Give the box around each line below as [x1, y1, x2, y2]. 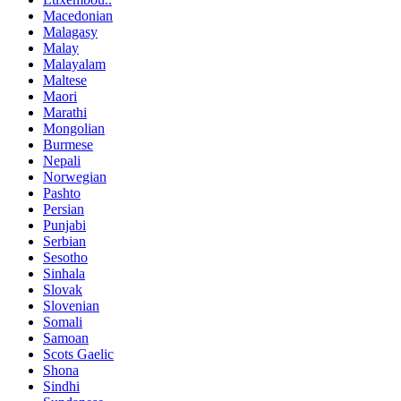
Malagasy [43, 23, 98, 39]
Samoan [43, 329, 89, 346]
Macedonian [43, 7, 113, 23]
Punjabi [43, 217, 86, 233]
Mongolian [43, 120, 105, 136]
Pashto [43, 184, 81, 200]
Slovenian [43, 297, 99, 313]
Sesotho [43, 249, 88, 265]
